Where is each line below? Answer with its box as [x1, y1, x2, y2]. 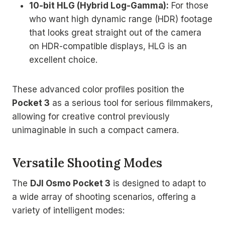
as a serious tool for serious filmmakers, [50, 97, 213, 108]
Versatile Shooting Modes [12, 155, 162, 171]
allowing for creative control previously [12, 111, 170, 122]
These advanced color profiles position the [12, 84, 184, 94]
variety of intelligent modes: [12, 205, 125, 215]
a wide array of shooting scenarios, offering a [12, 191, 196, 202]
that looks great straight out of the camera [29, 27, 201, 38]
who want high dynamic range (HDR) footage [29, 14, 212, 24]
